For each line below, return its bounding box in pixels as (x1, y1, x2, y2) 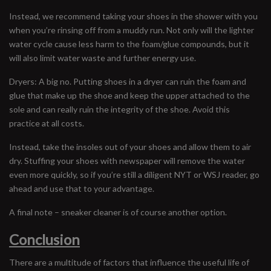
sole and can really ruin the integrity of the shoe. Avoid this (9, 104, 230, 114)
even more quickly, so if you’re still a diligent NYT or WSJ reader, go (9, 169, 260, 180)
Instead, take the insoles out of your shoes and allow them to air (9, 142, 251, 152)
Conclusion (9, 230, 80, 248)
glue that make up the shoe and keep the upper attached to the (9, 90, 250, 100)
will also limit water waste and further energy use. (9, 53, 196, 63)
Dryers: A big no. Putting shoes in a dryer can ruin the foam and (9, 76, 246, 87)
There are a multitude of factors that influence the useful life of (9, 257, 249, 267)
